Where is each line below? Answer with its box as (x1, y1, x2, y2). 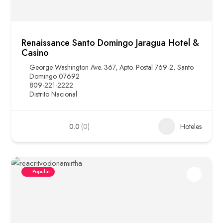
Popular (32, 168, 50, 176)
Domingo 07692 (29, 71, 80, 82)
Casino (21, 46, 49, 60)
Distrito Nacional (29, 89, 77, 100)
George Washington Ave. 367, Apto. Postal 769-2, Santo (29, 62, 194, 73)
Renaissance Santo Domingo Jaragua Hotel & (21, 36, 199, 50)
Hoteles (180, 121, 202, 132)
